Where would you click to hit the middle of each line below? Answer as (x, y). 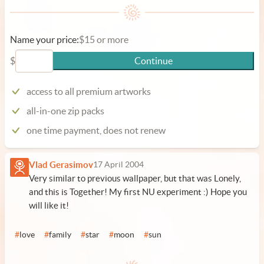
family (60, 235)
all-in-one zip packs (65, 111)
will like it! (49, 205)
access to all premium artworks (89, 91)
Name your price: (44, 39)
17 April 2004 (118, 165)
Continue (154, 61)
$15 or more (104, 39)
